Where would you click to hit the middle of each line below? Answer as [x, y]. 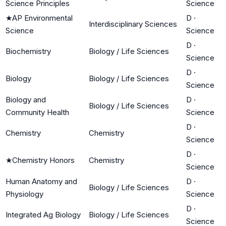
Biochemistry [28, 51]
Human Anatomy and [41, 181]
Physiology [24, 194]
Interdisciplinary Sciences [133, 24]
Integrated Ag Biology [43, 214]
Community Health [37, 112]
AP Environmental [42, 18]
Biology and [26, 99]
